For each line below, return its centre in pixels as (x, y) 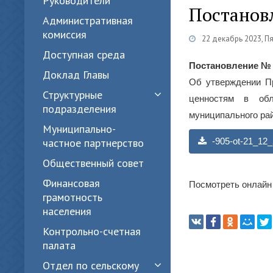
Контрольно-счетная (92, 231)
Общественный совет (93, 163)
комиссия (65, 34)
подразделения (80, 109)
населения (67, 211)
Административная (88, 20)
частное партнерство (93, 143)
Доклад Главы (76, 75)
